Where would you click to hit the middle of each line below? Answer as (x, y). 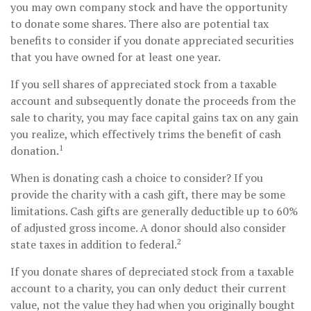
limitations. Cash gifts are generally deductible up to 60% (154, 211)
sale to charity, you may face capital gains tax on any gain (154, 117)
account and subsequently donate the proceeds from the (153, 100)
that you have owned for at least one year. (116, 57)
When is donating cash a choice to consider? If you (137, 177)
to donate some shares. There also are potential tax (140, 23)
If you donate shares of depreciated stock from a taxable (152, 271)
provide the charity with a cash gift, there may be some (148, 194)
